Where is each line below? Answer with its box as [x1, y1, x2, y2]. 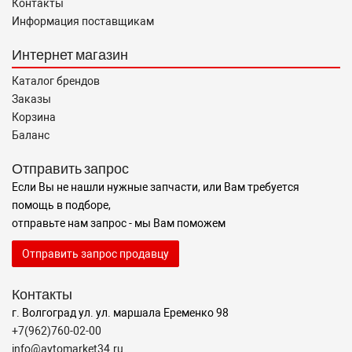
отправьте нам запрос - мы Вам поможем [12, 217, 225, 229]
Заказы [12, 93, 51, 105]
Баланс [12, 129, 49, 141]
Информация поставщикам [12, 15, 154, 27]
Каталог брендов [12, 75, 100, 87]
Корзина [12, 111, 56, 123]
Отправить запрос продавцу [22, 247, 169, 260]
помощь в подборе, [12, 199, 111, 211]
